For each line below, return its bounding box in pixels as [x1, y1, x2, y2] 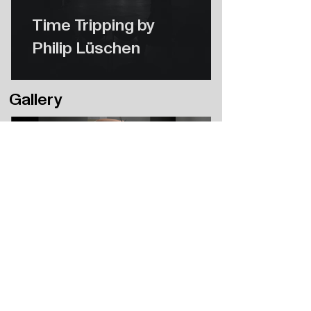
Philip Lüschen [32, 38, 140, 57]
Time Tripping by [32, 15, 155, 34]
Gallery [9, 90, 62, 108]
